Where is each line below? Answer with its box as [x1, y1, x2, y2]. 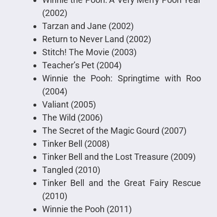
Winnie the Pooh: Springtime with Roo [42, 73, 201, 84]
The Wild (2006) [42, 112, 103, 123]
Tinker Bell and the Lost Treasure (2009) [42, 152, 196, 162]
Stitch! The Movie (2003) [42, 47, 137, 58]
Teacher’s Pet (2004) [42, 60, 122, 71]
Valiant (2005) [42, 99, 96, 110]
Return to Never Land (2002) [42, 34, 151, 45]
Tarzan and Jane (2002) [42, 21, 134, 31]
